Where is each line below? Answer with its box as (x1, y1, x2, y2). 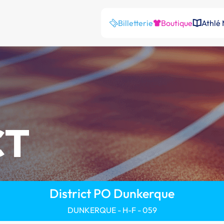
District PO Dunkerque (49, 185, 174, 201)
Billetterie (118, 18, 153, 28)
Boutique (161, 18, 192, 28)
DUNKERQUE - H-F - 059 (67, 205, 157, 215)
